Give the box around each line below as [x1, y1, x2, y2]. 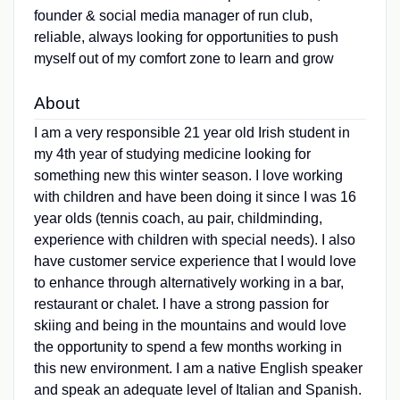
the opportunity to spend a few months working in [33, 339, 342, 355]
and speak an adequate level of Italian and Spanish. [33, 382, 362, 398]
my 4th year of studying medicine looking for [33, 146, 311, 162]
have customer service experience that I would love [33, 254, 356, 270]
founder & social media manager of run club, [33, 8, 312, 24]
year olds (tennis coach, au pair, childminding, [33, 211, 322, 227]
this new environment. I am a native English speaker [33, 361, 362, 377]
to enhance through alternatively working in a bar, [33, 275, 344, 291]
